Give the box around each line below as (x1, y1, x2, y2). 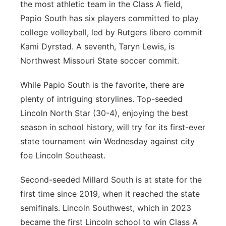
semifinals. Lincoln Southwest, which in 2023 (20, 203, 191, 213)
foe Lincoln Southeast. (20, 150, 108, 160)
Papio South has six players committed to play (20, 13, 199, 23)
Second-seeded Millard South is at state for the (20, 175, 202, 185)
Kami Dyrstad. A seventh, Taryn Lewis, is (20, 41, 175, 51)
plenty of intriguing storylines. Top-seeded (20, 94, 183, 104)
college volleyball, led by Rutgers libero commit (20, 27, 202, 37)
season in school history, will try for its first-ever (20, 122, 205, 132)
